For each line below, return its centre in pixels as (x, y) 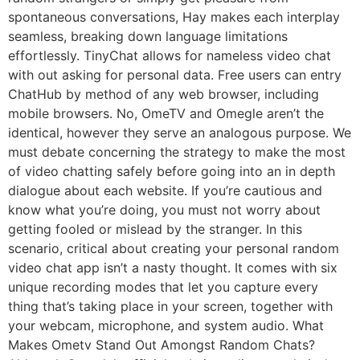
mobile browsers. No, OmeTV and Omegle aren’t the (166, 113)
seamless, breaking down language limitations (148, 36)
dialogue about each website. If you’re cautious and (165, 190)
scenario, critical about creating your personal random (174, 248)
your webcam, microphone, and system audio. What (166, 325)
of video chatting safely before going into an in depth (172, 171)
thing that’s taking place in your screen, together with (170, 306)
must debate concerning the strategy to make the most (177, 151)
